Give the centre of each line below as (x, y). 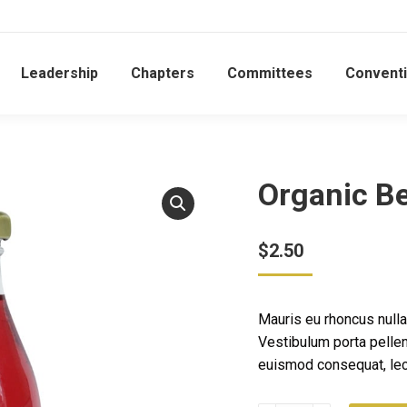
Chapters (163, 73)
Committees (270, 73)
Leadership (60, 73)
